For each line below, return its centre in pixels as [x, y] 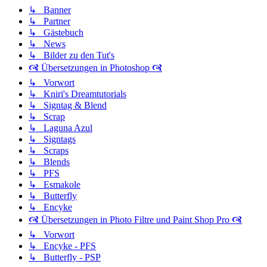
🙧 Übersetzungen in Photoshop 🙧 [95, 67]
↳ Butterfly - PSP [65, 257]
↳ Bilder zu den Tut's [72, 55]
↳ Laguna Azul [60, 128]
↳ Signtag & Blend [68, 105]
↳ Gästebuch [56, 32]
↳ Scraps [49, 150]
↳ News [47, 44]
